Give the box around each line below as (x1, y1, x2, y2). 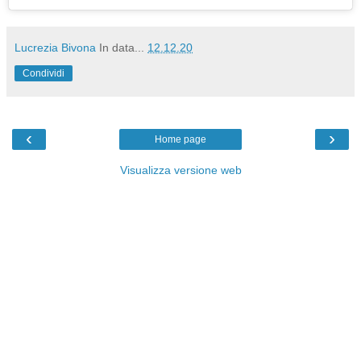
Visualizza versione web (119, 164, 242, 177)
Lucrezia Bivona (15, 41, 96, 55)
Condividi (23, 68, 64, 80)
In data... (99, 41, 147, 55)
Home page (155, 134, 206, 146)
